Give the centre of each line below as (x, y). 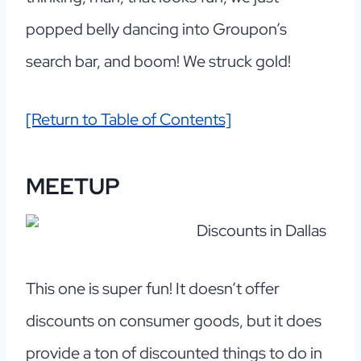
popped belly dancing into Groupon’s (156, 29)
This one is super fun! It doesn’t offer (153, 289)
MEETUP (73, 187)
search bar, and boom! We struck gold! (158, 62)
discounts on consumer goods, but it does (174, 321)
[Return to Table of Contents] (129, 120)
